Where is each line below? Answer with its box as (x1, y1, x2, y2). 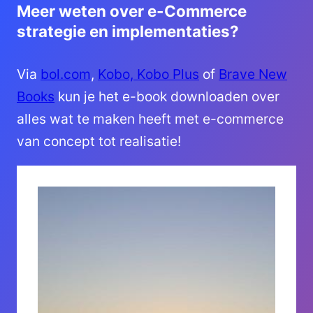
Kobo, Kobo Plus (98, 65, 199, 82)
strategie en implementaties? (17, 21, 239, 41)
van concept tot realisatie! (17, 132, 181, 150)
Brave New (219, 65, 287, 82)
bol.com (41, 65, 91, 82)
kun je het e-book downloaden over (54, 87, 279, 105)
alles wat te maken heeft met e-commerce (17, 110, 284, 127)
